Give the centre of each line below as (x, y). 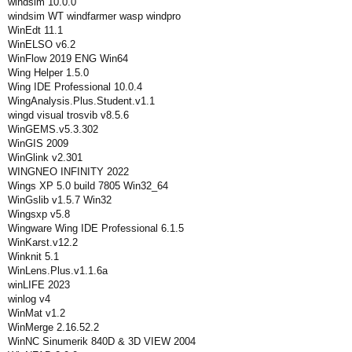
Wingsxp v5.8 (39, 214)
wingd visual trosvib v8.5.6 (68, 115)
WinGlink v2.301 (45, 158)
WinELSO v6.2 (42, 44)
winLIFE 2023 (39, 285)
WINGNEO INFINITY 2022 (68, 172)
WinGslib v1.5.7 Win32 (60, 200)
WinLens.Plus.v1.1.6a (58, 271)
